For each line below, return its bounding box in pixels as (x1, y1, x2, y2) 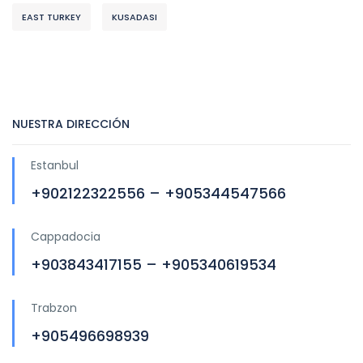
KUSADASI (112, 10, 157, 23)
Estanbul (31, 156, 79, 173)
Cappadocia (31, 228, 100, 245)
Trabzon (31, 299, 77, 316)
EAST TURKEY (22, 10, 81, 23)
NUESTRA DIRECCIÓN (12, 115, 130, 132)
